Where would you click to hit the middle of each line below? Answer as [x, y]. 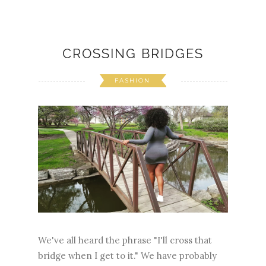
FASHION [132, 80]
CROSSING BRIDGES [133, 53]
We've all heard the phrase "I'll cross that [125, 240]
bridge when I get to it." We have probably [127, 255]
